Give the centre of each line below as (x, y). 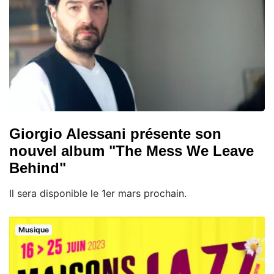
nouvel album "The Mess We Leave (131, 151)
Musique (33, 230)
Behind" (38, 168)
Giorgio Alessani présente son (115, 134)
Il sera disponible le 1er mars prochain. (98, 194)
